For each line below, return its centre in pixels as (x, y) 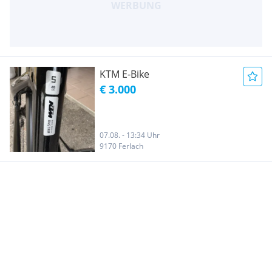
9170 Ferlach (121, 146)
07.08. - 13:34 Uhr (130, 135)
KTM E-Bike (124, 74)
